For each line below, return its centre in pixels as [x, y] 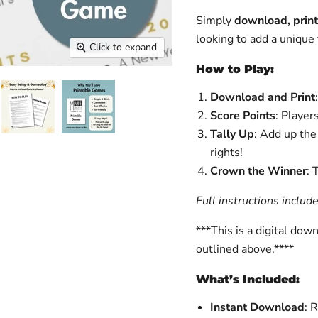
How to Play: [235, 69]
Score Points [242, 116]
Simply [215, 21]
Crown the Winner [258, 171]
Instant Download [257, 307]
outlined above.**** [245, 249]
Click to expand [124, 48]
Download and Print [262, 97]
